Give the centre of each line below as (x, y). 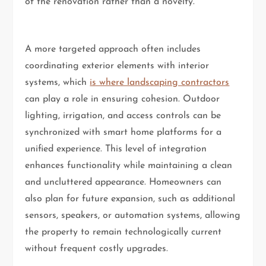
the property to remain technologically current (123, 232)
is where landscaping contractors (160, 82)
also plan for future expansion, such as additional (130, 199)
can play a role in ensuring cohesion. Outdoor (123, 99)
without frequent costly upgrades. (97, 248)
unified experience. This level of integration (116, 149)
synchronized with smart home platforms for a (123, 132)
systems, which (58, 82)
